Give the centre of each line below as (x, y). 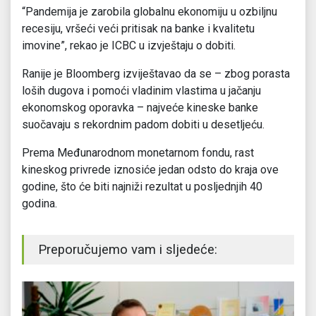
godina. (39, 204)
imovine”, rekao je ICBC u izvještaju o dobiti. (129, 46)
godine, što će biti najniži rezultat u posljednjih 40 (142, 187)
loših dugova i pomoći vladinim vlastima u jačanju (141, 91)
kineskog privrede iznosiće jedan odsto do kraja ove (150, 170)
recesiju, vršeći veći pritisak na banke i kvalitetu (138, 29)
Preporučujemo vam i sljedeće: (128, 250)
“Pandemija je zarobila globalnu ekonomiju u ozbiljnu (150, 12)
